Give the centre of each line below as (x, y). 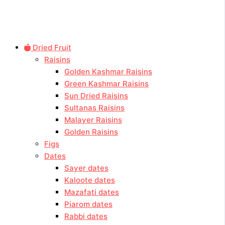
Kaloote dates (90, 180)
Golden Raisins (91, 132)
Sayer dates (86, 168)
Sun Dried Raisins (96, 95)
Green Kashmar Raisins (106, 83)
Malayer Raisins (93, 120)
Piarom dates (88, 204)
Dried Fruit (51, 47)
